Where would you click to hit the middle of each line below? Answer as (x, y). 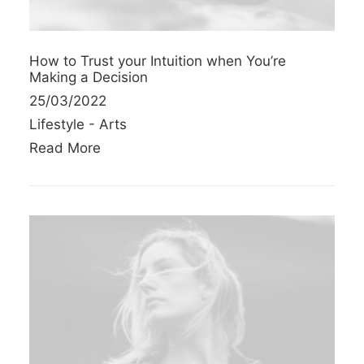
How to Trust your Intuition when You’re (158, 61)
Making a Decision (89, 77)
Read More (65, 147)
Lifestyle (57, 124)
